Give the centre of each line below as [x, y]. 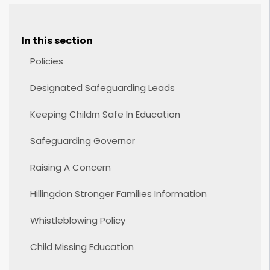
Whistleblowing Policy [78, 220]
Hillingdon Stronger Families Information [118, 194]
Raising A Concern [71, 167]
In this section [57, 41]
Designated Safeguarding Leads [102, 88]
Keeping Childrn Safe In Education [105, 114]
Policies [47, 61]
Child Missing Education [82, 247]
